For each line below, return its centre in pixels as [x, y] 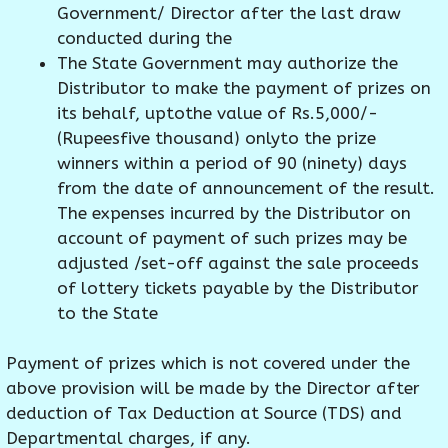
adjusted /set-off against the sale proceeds [238, 262]
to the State [107, 312]
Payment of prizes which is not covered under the [208, 363]
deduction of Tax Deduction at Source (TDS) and [204, 413]
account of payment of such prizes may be [232, 237]
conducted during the [144, 37]
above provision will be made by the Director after [213, 388]
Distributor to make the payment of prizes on [244, 87]
